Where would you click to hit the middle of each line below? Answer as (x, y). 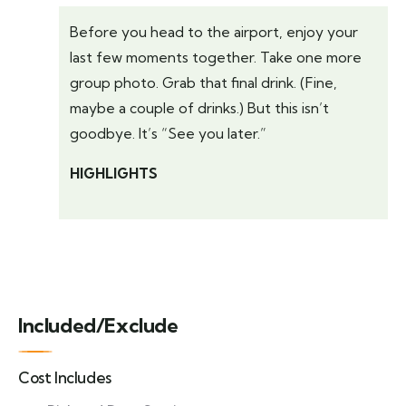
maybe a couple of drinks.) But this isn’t (199, 108)
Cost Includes (65, 378)
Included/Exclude (98, 326)
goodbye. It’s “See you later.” (168, 133)
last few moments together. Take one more (216, 57)
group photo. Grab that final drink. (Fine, (203, 82)
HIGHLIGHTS (114, 173)
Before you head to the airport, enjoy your (214, 32)
